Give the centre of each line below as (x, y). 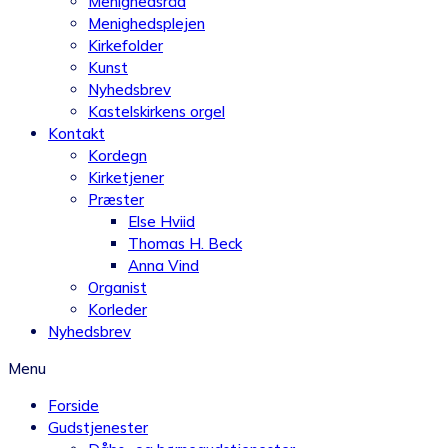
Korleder (117, 309)
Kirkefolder (125, 45)
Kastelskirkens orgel (156, 111)
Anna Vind (163, 265)
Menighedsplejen (146, 23)
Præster (116, 199)
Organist (117, 287)
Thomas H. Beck (185, 243)
